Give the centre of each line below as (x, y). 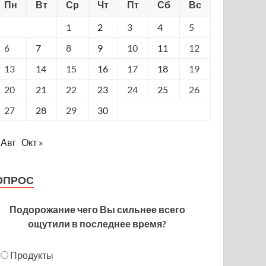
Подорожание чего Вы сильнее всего (97, 209)
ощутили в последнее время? (97, 223)
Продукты (32, 255)
